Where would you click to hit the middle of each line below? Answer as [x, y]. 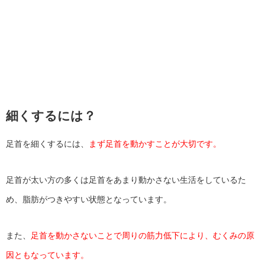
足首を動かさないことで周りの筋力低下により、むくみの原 [143, 235]
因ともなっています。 [47, 255]
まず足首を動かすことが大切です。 [155, 143]
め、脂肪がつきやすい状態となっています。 [89, 199]
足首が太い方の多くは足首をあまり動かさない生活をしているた [126, 180]
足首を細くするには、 [47, 143]
